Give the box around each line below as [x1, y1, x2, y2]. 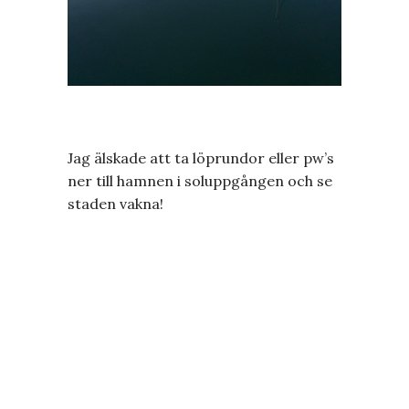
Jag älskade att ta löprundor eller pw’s [68, 148, 334, 167]
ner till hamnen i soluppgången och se [68, 171, 332, 190]
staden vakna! [68, 194, 163, 213]
